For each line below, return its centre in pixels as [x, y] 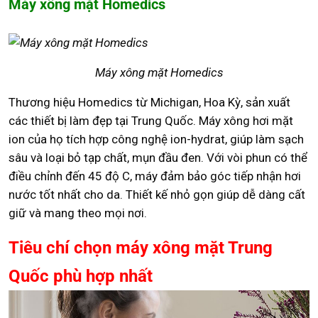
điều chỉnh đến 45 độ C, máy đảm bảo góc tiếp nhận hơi [155, 176]
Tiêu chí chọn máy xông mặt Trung [141, 248]
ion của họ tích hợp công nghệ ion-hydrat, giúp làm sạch [156, 139]
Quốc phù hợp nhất [81, 276]
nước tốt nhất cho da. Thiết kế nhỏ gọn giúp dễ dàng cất [157, 195]
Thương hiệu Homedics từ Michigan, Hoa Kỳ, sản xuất [149, 103]
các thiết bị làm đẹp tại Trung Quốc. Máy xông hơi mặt [151, 121]
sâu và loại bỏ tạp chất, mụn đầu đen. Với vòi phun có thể [158, 158]
